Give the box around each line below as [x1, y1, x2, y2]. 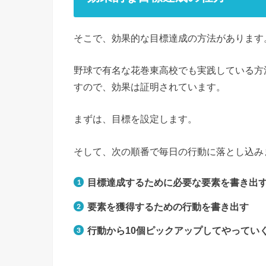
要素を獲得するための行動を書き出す [87, 201, 249, 212]
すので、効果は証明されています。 [74, 81, 226, 93]
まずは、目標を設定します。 [74, 113, 197, 125]
